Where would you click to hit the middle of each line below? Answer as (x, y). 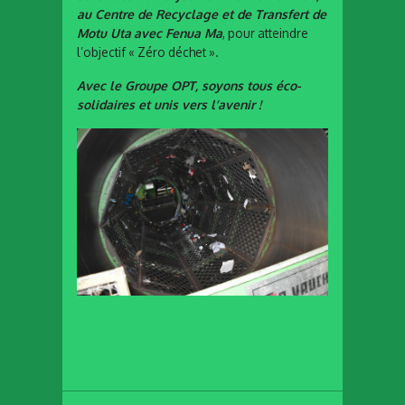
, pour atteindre (265, 33)
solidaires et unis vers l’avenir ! (169, 104)
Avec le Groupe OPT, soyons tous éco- (189, 85)
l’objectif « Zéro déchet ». (148, 52)
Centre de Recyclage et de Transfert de (211, 14)
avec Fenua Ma (178, 33)
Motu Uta (104, 33)
